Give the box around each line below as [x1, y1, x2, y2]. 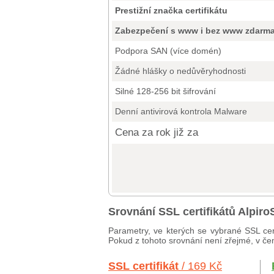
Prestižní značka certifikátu [115, 6, 228, 15]
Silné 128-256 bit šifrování [115, 86, 216, 96]
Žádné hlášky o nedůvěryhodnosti [115, 66, 246, 76]
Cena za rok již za [115, 127, 198, 138]
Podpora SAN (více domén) [115, 46, 221, 56]
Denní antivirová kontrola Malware [115, 106, 247, 116]
